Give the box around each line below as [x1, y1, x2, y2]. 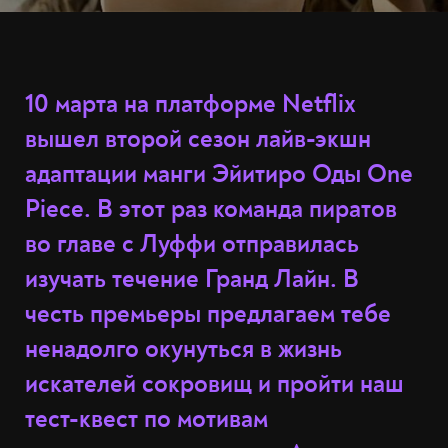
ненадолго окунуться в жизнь [25, 334, 342, 365]
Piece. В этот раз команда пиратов [25, 194, 397, 225]
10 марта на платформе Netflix [25, 89, 356, 120]
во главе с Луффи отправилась [25, 229, 359, 260]
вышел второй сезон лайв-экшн [25, 124, 371, 155]
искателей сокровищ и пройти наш [25, 369, 404, 400]
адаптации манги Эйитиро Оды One [25, 159, 413, 190]
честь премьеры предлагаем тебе [25, 299, 391, 330]
